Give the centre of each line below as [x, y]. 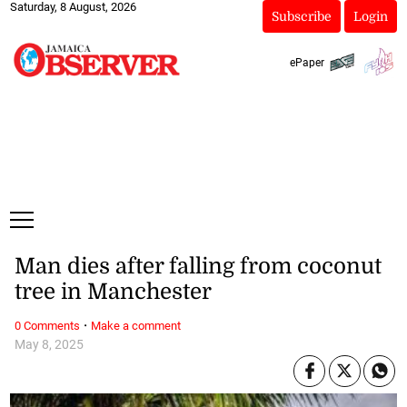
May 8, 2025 [49, 344]
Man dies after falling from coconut [198, 267]
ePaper [307, 62]
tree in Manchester [113, 292]
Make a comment [135, 325]
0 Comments [47, 325]
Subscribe [301, 16]
